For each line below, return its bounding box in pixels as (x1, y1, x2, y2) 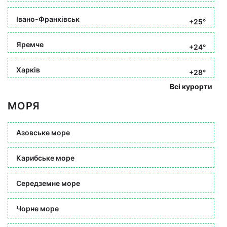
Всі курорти (170, 82, 212, 91)
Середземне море (16, 178, 80, 187)
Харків (16, 65, 40, 74)
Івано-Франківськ (16, 14, 80, 23)
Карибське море (16, 153, 74, 162)
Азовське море (16, 128, 70, 137)
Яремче (16, 40, 44, 49)
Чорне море (16, 204, 59, 213)
